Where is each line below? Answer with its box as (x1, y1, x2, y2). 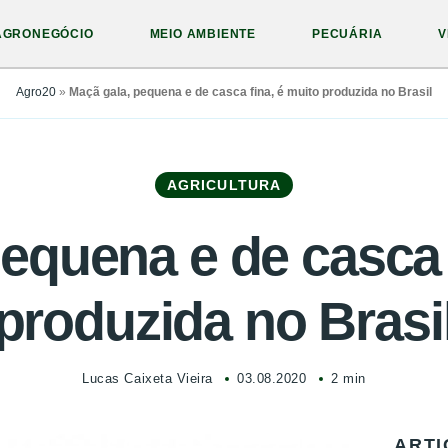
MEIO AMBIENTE (149, 27, 257, 41)
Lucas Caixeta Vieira (82, 371, 213, 386)
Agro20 (16, 85, 56, 99)
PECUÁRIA (312, 27, 383, 41)
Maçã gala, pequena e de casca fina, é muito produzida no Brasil (69, 85, 432, 99)
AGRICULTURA (166, 177, 282, 193)
